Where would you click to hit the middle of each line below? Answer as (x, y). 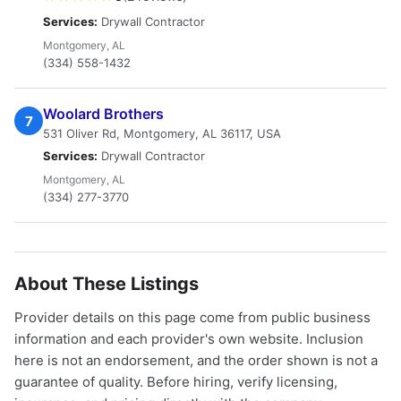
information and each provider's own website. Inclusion (189, 339)
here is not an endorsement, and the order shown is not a (196, 360)
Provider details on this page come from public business (192, 317)
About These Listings (107, 284)
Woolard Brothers (103, 114)
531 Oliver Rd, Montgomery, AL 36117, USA (162, 133)
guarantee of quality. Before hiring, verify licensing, (176, 382)
